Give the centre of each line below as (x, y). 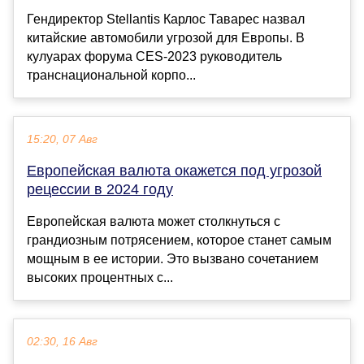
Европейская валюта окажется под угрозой (174, 171)
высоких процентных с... (100, 278)
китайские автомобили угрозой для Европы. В (166, 38)
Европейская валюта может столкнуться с (154, 222)
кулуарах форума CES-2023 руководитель (154, 57)
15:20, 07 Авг (62, 140)
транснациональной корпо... (111, 76)
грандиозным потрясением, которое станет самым (179, 240)
